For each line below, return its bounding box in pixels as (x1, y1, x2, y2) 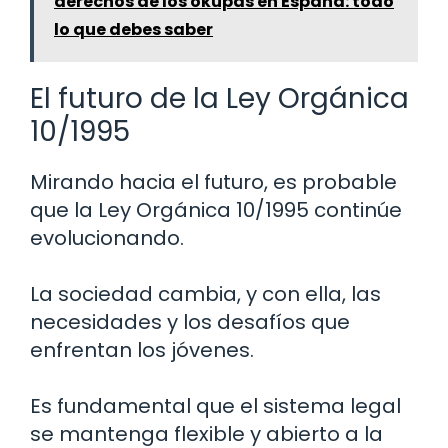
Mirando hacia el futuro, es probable (30, 167, 397, 196)
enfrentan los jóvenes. (30, 335, 254, 364)
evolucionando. (30, 223, 184, 252)
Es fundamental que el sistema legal (30, 391, 401, 420)
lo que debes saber (54, 17, 213, 41)
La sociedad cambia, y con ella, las (30, 279, 381, 308)
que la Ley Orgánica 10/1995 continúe (30, 195, 402, 224)
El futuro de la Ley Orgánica (30, 78, 409, 118)
